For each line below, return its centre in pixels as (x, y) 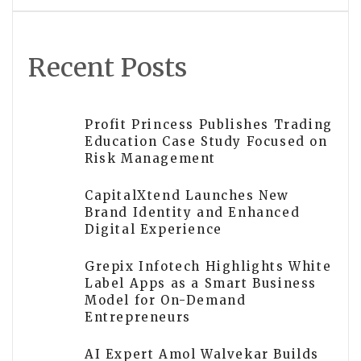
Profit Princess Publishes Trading (209, 125)
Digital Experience (154, 230)
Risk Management (151, 159)
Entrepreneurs (138, 317)
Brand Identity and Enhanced (193, 213)
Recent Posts (108, 68)
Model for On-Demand (166, 301)
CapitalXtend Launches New (187, 196)
